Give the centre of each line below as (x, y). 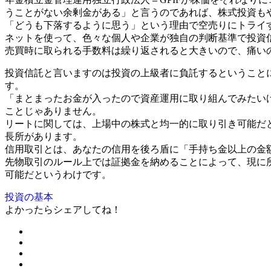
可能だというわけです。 (58, 174)
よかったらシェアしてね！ (63, 209)
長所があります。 (44, 136)
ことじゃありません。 (53, 111)
